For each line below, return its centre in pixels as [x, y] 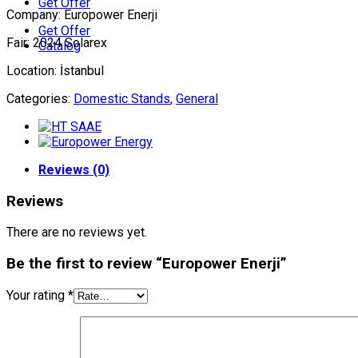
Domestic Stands [122, 98]
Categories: [40, 98]
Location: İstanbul [55, 70]
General [197, 98]
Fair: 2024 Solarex [57, 42]
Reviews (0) [74, 169]
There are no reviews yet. [77, 233]
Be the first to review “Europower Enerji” [147, 264]
